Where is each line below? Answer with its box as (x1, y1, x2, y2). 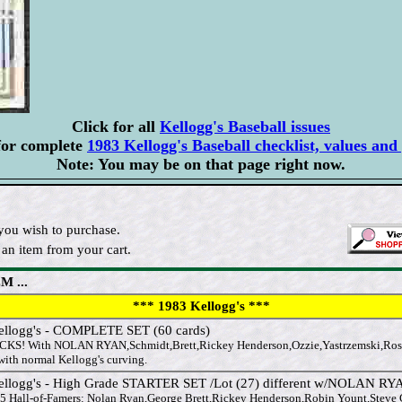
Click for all (72, 118, 160, 136)
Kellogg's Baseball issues (160, 118, 330, 136)
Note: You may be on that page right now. (57, 155, 345, 174)
